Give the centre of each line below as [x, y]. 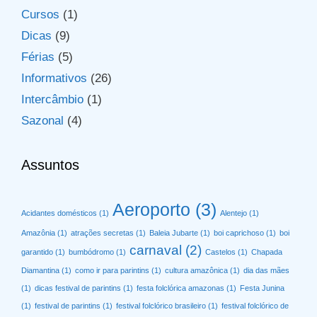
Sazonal [42, 121]
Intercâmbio [52, 100]
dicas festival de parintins [78, 288]
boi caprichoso [239, 233]
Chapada [267, 252]
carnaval [156, 250]
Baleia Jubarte [174, 233]
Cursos [40, 15]
